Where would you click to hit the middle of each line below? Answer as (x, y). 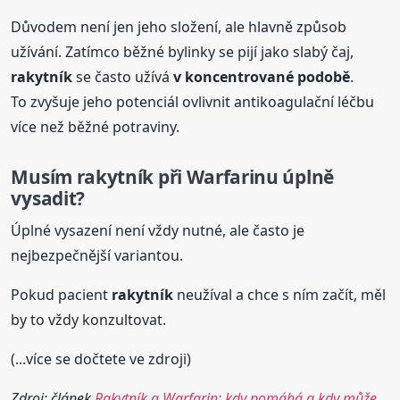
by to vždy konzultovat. (89, 320)
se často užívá (123, 76)
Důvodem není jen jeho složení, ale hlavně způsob (179, 26)
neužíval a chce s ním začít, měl (280, 295)
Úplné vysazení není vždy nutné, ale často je (158, 231)
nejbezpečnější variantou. (97, 256)
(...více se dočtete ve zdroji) (101, 359)
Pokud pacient (62, 295)
